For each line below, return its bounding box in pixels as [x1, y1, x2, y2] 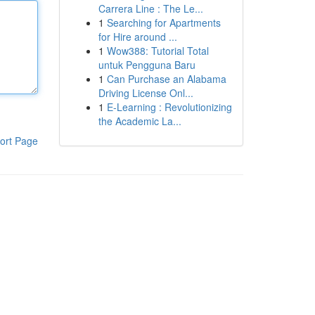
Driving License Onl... [98, 86, 193, 100]
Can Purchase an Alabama [106, 72, 226, 86]
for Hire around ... [98, 30, 177, 44]
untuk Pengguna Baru [98, 58, 195, 72]
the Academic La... [98, 114, 181, 128]
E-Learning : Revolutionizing [106, 100, 232, 114]
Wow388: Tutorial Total [106, 44, 209, 58]
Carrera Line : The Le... [98, 1, 203, 15]
